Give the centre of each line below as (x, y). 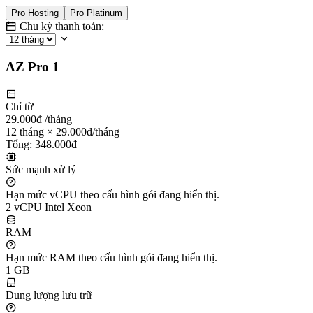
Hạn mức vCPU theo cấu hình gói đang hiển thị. (112, 194)
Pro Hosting (35, 13)
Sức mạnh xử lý (41, 169)
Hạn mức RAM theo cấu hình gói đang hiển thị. (111, 257)
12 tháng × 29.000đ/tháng (63, 131)
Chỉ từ (20, 106)
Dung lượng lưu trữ (49, 295)
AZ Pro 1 (32, 66)
